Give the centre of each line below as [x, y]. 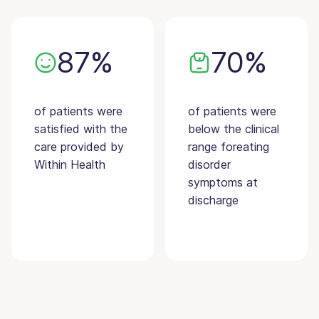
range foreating [229, 147]
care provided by [79, 147]
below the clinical [234, 129]
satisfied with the [81, 129]
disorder [209, 165]
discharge [213, 200]
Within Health [70, 165]
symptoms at [223, 183]
